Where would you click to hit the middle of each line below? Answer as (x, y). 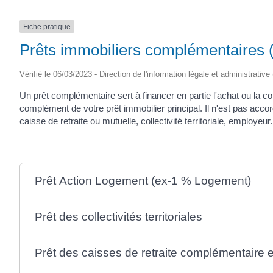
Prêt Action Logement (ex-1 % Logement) (143, 181)
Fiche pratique (47, 27)
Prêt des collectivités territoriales (118, 217)
